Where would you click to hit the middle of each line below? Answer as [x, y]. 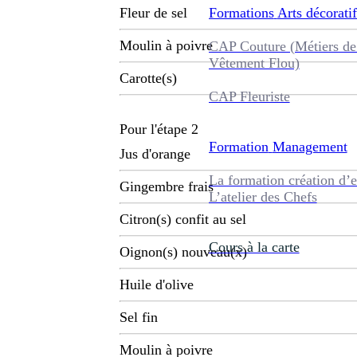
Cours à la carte [254, 247]
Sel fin [139, 318]
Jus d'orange [155, 154]
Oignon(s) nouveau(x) [183, 252]
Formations [241, 12]
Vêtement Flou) [254, 63]
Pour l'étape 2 [159, 129]
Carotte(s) [148, 78]
